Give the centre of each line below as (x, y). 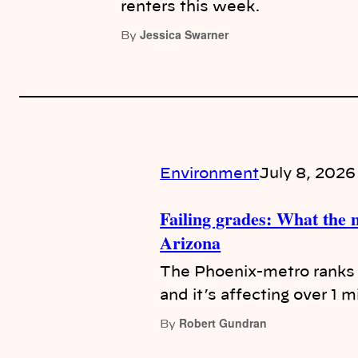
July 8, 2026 (308, 175)
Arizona (191, 243)
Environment (210, 175)
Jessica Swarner (185, 34)
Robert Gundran (223, 323)
